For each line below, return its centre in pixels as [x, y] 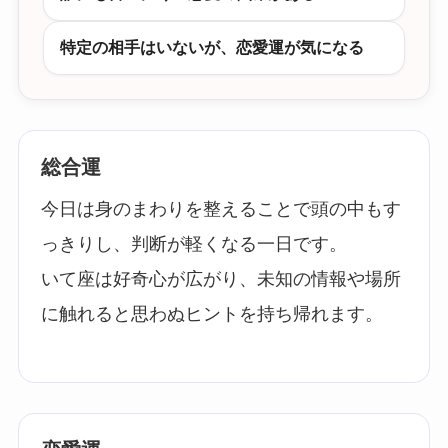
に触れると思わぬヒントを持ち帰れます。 [211, 314]
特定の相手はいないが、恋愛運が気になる [211, 48]
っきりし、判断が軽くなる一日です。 [193, 244]
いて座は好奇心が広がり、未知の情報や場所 [220, 279]
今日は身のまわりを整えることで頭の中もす [220, 209]
